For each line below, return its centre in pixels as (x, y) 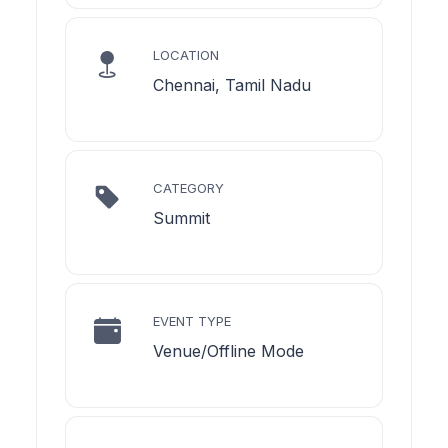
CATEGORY (188, 187)
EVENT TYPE (192, 320)
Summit (181, 217)
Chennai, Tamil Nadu (232, 84)
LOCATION (186, 54)
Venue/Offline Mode (228, 350)
